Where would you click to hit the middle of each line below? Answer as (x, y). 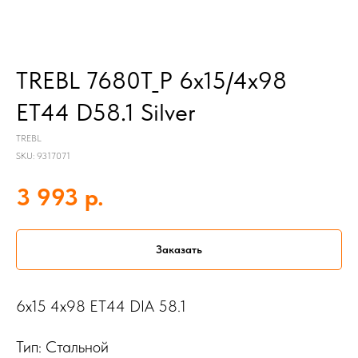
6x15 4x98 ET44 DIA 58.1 (101, 306)
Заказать (179, 249)
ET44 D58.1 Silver (106, 112)
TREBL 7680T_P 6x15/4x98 (151, 80)
